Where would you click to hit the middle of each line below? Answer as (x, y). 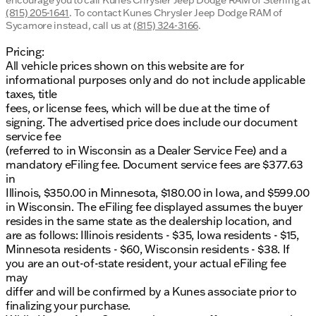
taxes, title (32, 94)
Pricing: (25, 52)
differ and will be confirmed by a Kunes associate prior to (151, 292)
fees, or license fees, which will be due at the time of (138, 108)
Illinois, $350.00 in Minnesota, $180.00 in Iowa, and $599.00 (158, 193)
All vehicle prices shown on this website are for (125, 66)
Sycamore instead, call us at (69, 26)
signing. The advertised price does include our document (152, 122)
